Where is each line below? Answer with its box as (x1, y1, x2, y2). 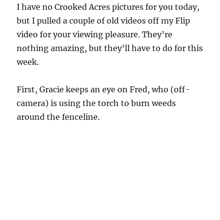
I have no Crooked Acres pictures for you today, (17, 2, 200, 12)
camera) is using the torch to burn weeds (17, 98, 176, 108)
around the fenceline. (17, 112, 100, 122)
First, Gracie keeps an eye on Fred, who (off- (17, 84, 191, 94)
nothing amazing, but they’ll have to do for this (17, 43, 203, 53)
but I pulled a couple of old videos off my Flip (17, 16, 191, 26)
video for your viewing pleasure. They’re (17, 29, 173, 39)
